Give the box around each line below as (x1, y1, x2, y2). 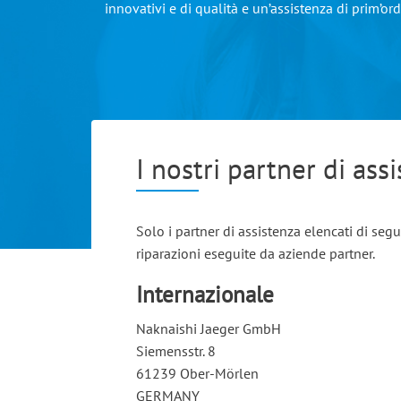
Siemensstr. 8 (136, 342, 216, 360)
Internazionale (136, 280, 274, 309)
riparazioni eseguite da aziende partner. (136, 244, 378, 262)
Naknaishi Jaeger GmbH (136, 320, 281, 337)
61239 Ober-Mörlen (136, 364, 259, 382)
